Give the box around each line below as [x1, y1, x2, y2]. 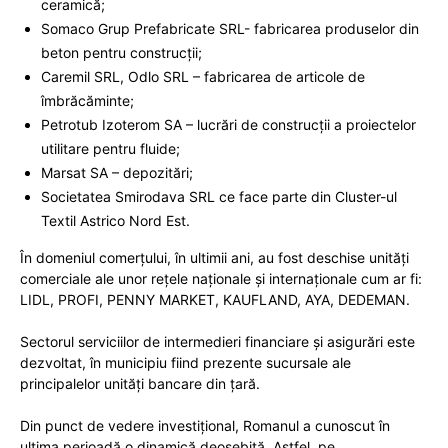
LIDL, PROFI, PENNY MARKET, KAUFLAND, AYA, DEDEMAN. [20, 290, 410, 308]
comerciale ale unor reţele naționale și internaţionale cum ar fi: [20, 269, 422, 287]
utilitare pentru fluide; [41, 139, 180, 157]
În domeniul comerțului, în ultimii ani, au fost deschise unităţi [20, 248, 409, 266]
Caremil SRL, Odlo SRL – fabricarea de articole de [41, 67, 365, 85]
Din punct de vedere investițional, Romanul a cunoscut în [20, 416, 390, 434]
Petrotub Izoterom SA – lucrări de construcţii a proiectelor [41, 115, 416, 133]
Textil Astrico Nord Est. [41, 211, 190, 229]
